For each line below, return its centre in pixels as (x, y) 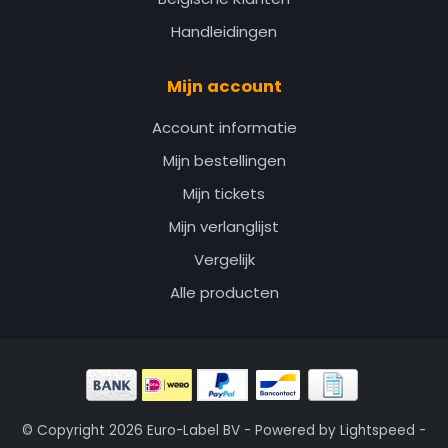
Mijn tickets (224, 194)
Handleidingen (224, 32)
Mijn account (224, 87)
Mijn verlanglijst (224, 227)
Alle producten (224, 293)
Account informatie (224, 128)
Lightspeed (377, 431)
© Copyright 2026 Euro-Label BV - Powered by (181, 431)
